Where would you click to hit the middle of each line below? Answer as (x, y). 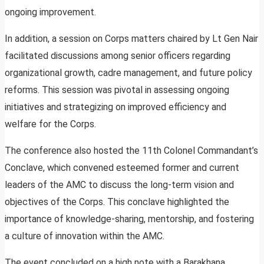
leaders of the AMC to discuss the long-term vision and (119, 185)
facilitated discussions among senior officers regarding (118, 56)
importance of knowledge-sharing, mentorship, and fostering (129, 219)
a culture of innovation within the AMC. (85, 236)
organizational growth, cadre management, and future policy (128, 73)
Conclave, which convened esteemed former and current (122, 168)
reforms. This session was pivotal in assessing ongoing (117, 90)
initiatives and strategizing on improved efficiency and (115, 107)
